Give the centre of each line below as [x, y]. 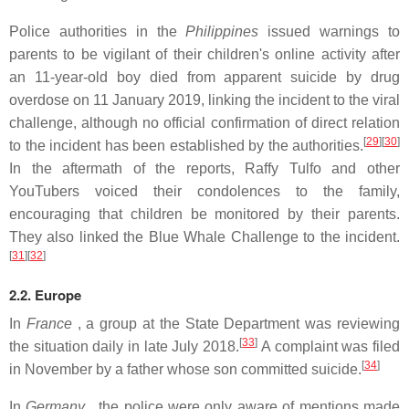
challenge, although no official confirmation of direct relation [204, 123]
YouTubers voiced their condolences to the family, [204, 191]
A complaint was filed [329, 346]
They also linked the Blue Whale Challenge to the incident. [204, 237]
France [49, 324]
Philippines [222, 31]
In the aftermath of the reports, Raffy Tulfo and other [204, 168]
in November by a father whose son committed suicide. [185, 369]
